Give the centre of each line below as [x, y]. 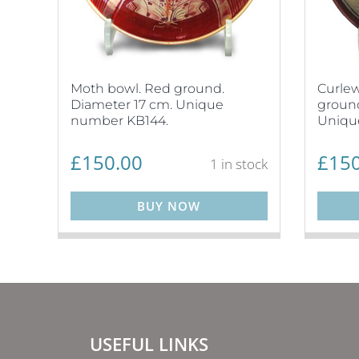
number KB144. [119, 121]
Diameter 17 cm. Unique [147, 105]
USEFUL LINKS [149, 344]
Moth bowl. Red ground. [147, 89]
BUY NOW [169, 206]
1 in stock [238, 163]
